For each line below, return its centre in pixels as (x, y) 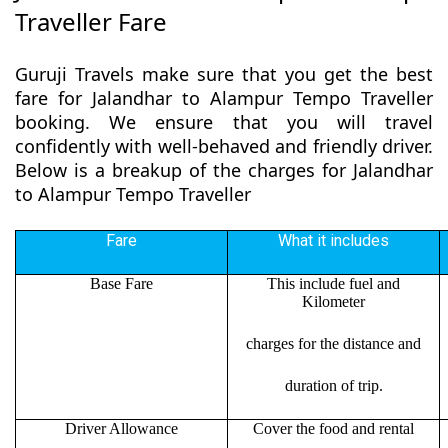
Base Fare (121, 284)
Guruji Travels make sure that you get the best (224, 74)
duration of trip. (333, 386)
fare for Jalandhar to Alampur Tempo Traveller (224, 98)
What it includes (333, 241)
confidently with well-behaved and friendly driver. (224, 146)
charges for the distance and (333, 344)
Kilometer (333, 302)
